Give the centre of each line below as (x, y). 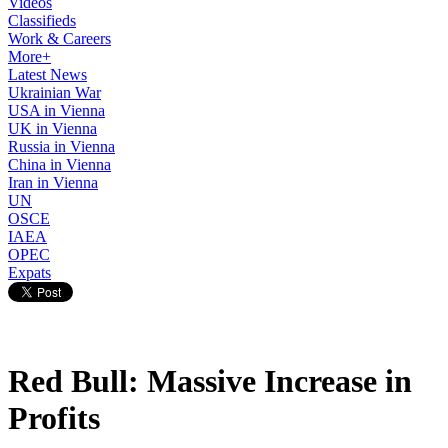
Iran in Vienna (53, 182)
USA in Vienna (56, 110)
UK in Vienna (52, 128)
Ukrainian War (54, 92)
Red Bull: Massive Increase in (210, 381)
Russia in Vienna (61, 146)
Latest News (47, 74)
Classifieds (42, 20)
